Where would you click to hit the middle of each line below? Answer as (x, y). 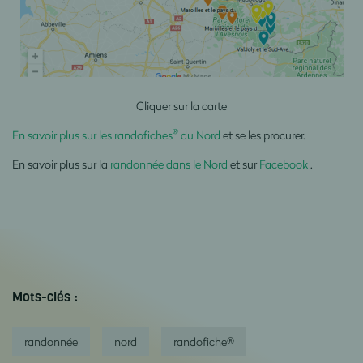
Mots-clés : (45, 297)
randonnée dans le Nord (170, 164)
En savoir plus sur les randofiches (92, 135)
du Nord (199, 135)
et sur (245, 164)
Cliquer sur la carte (181, 105)
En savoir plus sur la (61, 164)
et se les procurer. (263, 135)
